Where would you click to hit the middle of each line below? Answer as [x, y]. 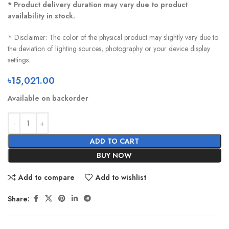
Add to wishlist [121, 178]
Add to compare [46, 178]
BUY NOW [114, 156]
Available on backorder [48, 98]
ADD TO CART [114, 141]
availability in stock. [41, 16]
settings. [19, 60]
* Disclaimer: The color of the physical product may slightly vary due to [113, 38]
